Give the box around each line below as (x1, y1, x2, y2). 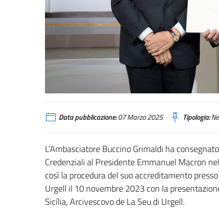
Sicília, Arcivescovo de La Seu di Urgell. (45, 195, 185, 209)
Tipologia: (183, 111, 210, 123)
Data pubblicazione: (59, 111, 116, 123)
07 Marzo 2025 (116, 111, 163, 123)
